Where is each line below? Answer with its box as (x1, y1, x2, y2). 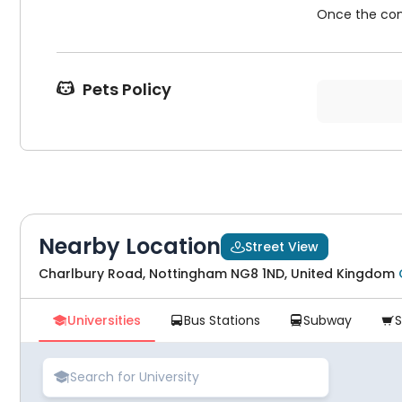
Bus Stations (184, 311, 260, 329)
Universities (67, 311, 141, 329)
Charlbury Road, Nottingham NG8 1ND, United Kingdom (39, 265, 395, 283)
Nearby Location (39, 232, 221, 261)
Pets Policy (79, 78, 171, 100)
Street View (245, 238, 319, 256)
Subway (303, 311, 352, 329)
